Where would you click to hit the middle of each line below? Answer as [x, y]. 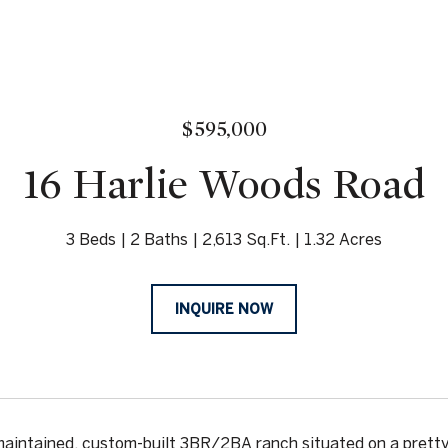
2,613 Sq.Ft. [246, 239]
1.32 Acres [343, 239]
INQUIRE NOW [224, 309]
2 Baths [159, 239]
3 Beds [91, 239]
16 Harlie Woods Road [224, 184]
